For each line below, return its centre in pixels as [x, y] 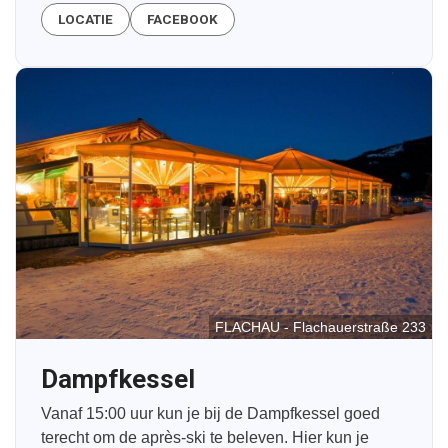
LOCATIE [85, 20]
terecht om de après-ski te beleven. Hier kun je [205, 437]
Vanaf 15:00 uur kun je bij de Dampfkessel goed [210, 413]
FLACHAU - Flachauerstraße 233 [320, 326]
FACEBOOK [182, 20]
